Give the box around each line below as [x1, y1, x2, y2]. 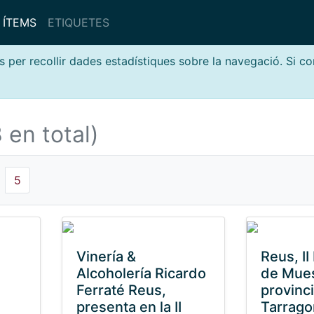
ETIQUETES [47, 15, 109, 29]
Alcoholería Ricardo [76, 265, 206, 282]
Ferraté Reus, [76, 282, 166, 299]
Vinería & [76, 248, 136, 265]
